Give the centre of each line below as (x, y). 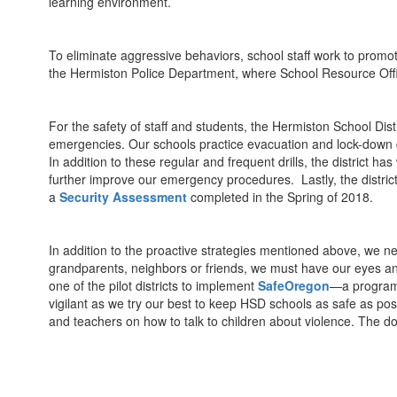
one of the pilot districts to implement (153, 285)
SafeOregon (294, 285)
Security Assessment (123, 197)
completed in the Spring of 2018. (280, 197)
